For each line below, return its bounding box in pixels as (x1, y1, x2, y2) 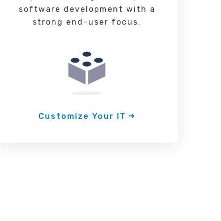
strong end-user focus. (33, 17, 141, 27)
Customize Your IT (38, 111, 126, 121)
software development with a (18, 4, 155, 14)
